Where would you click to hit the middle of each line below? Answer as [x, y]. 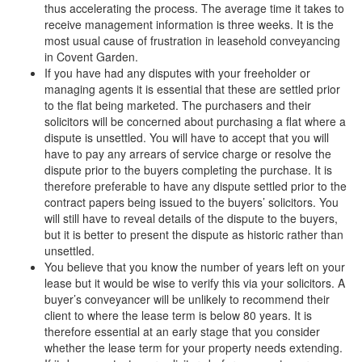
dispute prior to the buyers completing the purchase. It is [188, 170]
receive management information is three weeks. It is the [189, 24]
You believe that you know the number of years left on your [195, 267]
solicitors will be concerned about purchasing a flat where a [195, 121]
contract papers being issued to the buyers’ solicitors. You [192, 202]
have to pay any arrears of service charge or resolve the [188, 154]
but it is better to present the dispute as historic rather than [194, 234]
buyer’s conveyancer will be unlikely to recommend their [187, 299]
